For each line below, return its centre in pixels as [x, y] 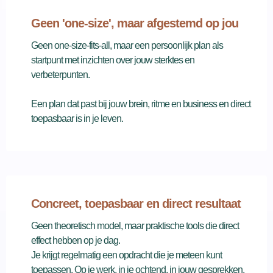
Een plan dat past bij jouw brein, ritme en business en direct [141, 104]
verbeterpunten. [60, 75]
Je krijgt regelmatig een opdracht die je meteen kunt [126, 255]
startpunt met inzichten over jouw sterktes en [113, 60]
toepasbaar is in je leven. [77, 119]
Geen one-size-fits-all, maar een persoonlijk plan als [127, 45]
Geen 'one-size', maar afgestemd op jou [135, 23]
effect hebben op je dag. [76, 240]
